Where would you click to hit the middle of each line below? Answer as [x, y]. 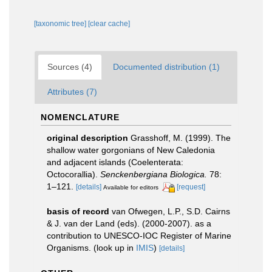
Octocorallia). [73, 174]
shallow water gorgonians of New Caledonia [131, 150]
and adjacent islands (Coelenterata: [115, 162]
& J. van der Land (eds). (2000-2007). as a [129, 223]
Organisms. [70, 247]
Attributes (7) [72, 91]
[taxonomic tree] [61, 23]
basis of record [78, 211]
